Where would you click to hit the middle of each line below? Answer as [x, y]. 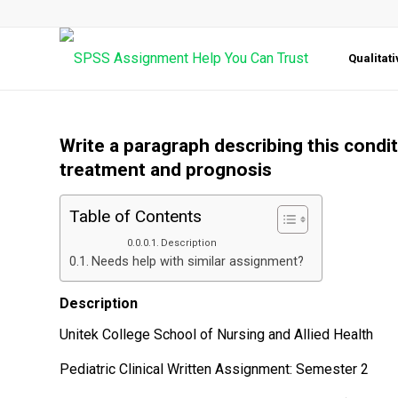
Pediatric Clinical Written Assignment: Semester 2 [214, 370]
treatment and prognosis [166, 170]
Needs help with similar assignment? [197, 262]
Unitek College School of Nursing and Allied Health [216, 334]
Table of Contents [135, 217]
